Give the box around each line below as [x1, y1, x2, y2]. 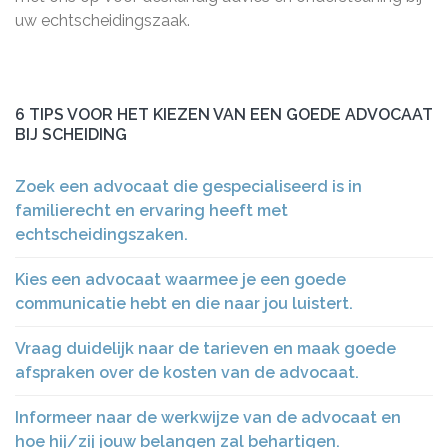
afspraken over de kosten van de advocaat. [15, 363, 359, 382]
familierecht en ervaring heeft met [15, 201, 288, 220]
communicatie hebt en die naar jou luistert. [15, 294, 353, 313]
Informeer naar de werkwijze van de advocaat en [15, 408, 401, 427]
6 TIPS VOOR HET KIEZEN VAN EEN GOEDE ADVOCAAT [15, 105, 433, 124]
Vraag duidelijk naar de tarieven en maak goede [15, 339, 396, 358]
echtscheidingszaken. [15, 225, 188, 244]
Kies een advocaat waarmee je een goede [15, 270, 346, 289]
